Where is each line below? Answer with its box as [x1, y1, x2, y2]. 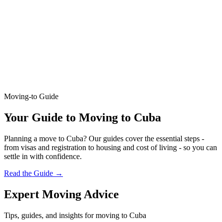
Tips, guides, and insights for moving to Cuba [4, 211, 146, 220]
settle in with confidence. [4, 152, 82, 161]
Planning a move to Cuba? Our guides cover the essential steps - [4, 134, 204, 143]
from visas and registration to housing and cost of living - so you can [4, 143, 217, 152]
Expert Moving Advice [4, 187, 119, 201]
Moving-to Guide [4, 92, 58, 101]
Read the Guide [4, 169, 55, 178]
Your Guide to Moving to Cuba [4, 111, 161, 124]
